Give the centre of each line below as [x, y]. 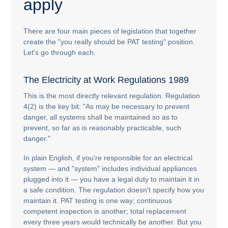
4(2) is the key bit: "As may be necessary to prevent [107, 106]
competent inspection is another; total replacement [105, 211]
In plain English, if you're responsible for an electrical [108, 158]
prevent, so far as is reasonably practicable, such [103, 127]
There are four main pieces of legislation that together [110, 31]
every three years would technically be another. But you [113, 222]
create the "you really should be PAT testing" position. [109, 42]
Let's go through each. [60, 53]
